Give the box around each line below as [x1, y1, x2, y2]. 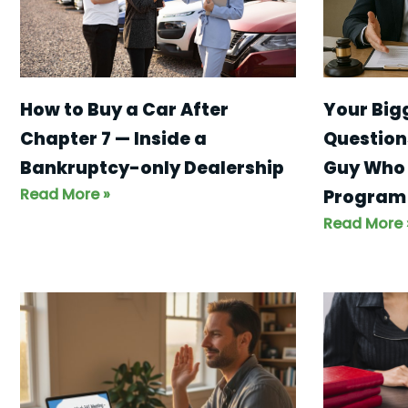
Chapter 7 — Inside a [20, 127, 207, 152]
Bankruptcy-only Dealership [20, 156, 284, 181]
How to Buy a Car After [20, 97, 229, 123]
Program [322, 185, 406, 210]
